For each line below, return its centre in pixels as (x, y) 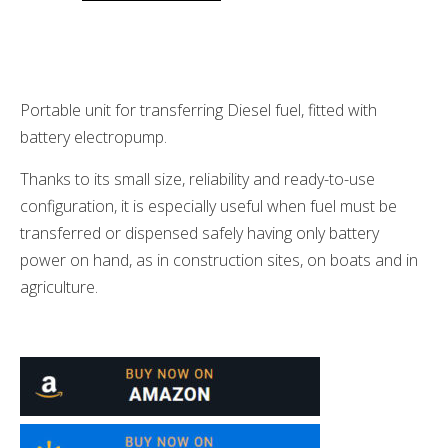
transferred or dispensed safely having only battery (199, 232)
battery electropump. (93, 137)
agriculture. (59, 286)
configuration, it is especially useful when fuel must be (208, 205)
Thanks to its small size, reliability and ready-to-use (197, 178)
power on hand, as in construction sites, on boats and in (219, 259)
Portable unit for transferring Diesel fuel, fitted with (198, 110)
